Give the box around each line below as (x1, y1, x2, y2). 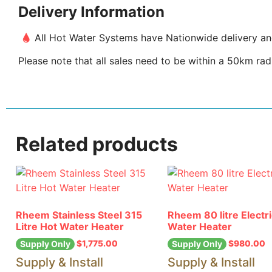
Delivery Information (18, 3, 165, 21)
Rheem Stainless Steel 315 (16, 208, 142, 221)
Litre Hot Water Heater (16, 220, 124, 233)
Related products (16, 132, 178, 156)
